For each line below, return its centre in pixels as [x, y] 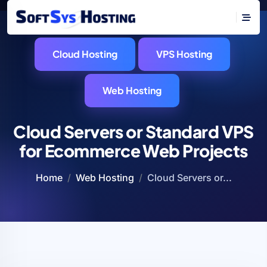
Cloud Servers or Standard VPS [133, 131]
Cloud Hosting [85, 54]
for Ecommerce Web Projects [133, 150]
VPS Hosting [184, 54]
